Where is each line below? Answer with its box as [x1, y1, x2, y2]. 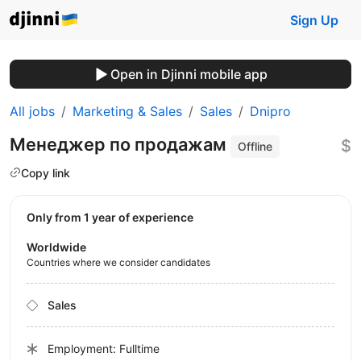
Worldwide [27, 240, 86, 255]
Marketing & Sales [73, 103, 182, 119]
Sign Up [290, 12, 338, 28]
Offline [238, 139, 273, 153]
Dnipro [250, 103, 291, 119]
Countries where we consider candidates [27, 256, 210, 269]
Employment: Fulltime [48, 342, 160, 356]
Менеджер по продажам [10, 134, 230, 155]
